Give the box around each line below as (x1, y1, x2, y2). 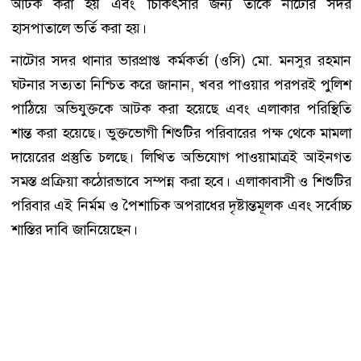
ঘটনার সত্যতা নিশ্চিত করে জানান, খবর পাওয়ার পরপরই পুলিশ (11, 74, 351, 94)
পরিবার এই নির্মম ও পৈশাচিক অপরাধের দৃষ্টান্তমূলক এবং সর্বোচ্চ (11, 195, 351, 215)
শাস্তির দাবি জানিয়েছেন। (11, 219, 138, 239)
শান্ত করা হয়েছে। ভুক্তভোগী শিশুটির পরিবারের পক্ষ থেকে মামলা (11, 122, 351, 143)
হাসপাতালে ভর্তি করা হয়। (11, 18, 147, 38)
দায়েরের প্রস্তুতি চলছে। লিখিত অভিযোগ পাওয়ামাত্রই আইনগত (11, 147, 351, 167)
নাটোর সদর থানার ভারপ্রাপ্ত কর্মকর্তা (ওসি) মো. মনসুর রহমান (11, 50, 351, 70)
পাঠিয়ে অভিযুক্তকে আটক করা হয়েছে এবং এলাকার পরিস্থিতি (11, 98, 351, 118)
